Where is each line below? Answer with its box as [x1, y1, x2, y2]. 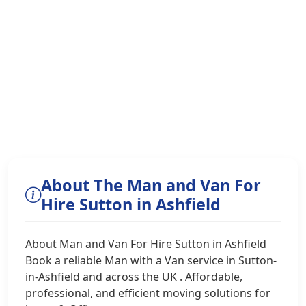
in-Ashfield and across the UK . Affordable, [25, 269, 242, 284]
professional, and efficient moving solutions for [25, 286, 270, 301]
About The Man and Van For [41, 174, 261, 196]
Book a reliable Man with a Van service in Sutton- [25, 253, 277, 268]
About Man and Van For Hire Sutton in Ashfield [25, 236, 266, 251]
